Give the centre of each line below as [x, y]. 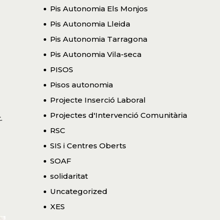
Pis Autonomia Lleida [90, 24]
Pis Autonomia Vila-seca [96, 54]
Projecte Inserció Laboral [98, 100]
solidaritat [69, 176]
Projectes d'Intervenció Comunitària [118, 115]
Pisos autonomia [81, 84]
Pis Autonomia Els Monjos [99, 8]
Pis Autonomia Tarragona [98, 39]
